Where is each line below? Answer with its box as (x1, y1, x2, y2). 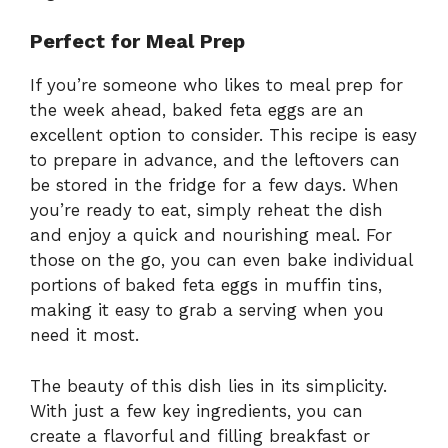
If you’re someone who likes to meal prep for (30, 75, 403, 96)
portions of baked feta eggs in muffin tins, (30, 275, 382, 296)
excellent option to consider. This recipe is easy (30, 125, 417, 146)
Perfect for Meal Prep (30, 29, 245, 54)
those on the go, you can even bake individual (30, 250, 412, 271)
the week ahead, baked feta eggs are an (30, 100, 364, 121)
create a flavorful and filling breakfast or (30, 425, 370, 446)
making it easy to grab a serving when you (30, 300, 384, 321)
